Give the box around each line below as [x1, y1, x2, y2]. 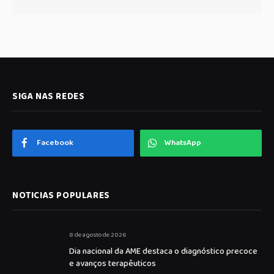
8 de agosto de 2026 [69, 229, 126, 241]
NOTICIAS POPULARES [12, 188, 110, 204]
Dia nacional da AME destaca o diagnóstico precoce [69, 245, 257, 259]
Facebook [37, 136, 73, 150]
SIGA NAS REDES [12, 89, 85, 105]
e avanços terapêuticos [69, 257, 156, 271]
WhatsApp [165, 136, 201, 150]
